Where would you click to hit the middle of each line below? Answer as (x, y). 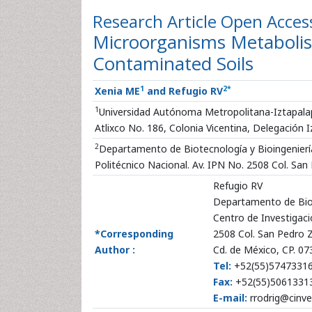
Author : (115, 250)
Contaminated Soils (173, 63)
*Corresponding (134, 234)
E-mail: (230, 298)
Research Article (157, 21)
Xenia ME (117, 91)
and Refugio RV (184, 91)
